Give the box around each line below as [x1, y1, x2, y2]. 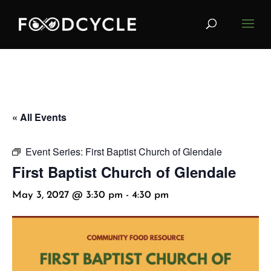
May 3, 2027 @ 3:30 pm [12, 190, 123, 200]
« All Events [12, 110, 67, 124]
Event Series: [25, 145, 85, 158]
